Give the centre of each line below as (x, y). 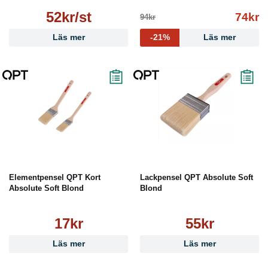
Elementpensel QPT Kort (55, 178)
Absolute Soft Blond (46, 188)
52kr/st (68, 17)
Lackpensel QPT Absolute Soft (197, 178)
